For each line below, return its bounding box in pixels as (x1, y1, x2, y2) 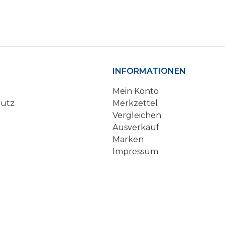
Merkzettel (113, 98, 158, 108)
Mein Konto (113, 86, 159, 96)
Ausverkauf (113, 122, 159, 132)
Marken (113, 134, 144, 144)
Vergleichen (113, 110, 161, 120)
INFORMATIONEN (113, 66, 186, 76)
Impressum (113, 146, 158, 156)
